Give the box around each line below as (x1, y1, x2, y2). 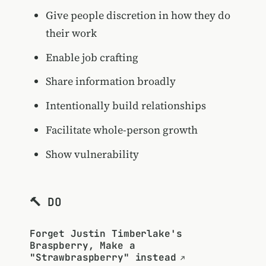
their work (45, 26, 97, 41)
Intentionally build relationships (45, 98, 206, 113)
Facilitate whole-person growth (45, 122, 198, 137)
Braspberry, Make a (29, 239, 135, 252)
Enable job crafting (45, 49, 138, 65)
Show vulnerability (45, 146, 139, 161)
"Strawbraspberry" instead (29, 251, 176, 264)
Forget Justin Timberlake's (29, 227, 182, 240)
